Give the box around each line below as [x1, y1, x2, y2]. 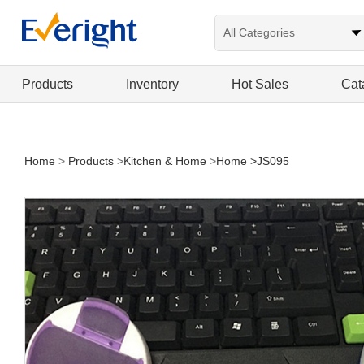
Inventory [125, 77, 179, 91]
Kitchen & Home [123, 154, 206, 167]
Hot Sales [231, 77, 288, 91]
